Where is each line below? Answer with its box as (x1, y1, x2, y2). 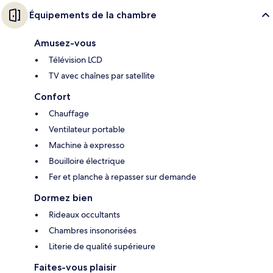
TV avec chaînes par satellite (49, 70, 155, 82)
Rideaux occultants (49, 209, 120, 221)
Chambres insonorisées (49, 225, 136, 236)
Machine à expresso (49, 140, 124, 151)
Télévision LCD (49, 54, 102, 66)
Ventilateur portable (49, 124, 125, 135)
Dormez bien (34, 192, 93, 204)
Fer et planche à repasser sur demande (49, 171, 196, 183)
